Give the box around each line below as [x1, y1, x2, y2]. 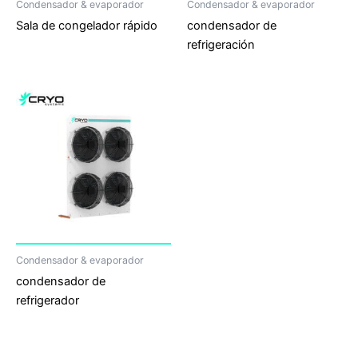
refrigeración [187, 38, 255, 53]
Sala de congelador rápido [16, 18, 157, 34]
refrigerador [16, 292, 79, 308]
